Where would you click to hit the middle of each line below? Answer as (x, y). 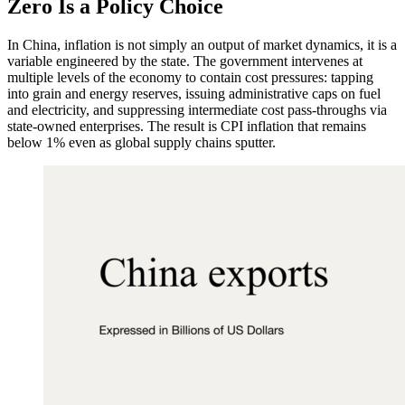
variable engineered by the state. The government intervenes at (185, 61)
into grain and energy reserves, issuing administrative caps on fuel (194, 93)
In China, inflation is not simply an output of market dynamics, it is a (202, 44)
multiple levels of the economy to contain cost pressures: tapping (190, 77)
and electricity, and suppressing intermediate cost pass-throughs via (197, 109)
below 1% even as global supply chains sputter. (141, 142)
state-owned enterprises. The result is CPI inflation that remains (187, 126)
